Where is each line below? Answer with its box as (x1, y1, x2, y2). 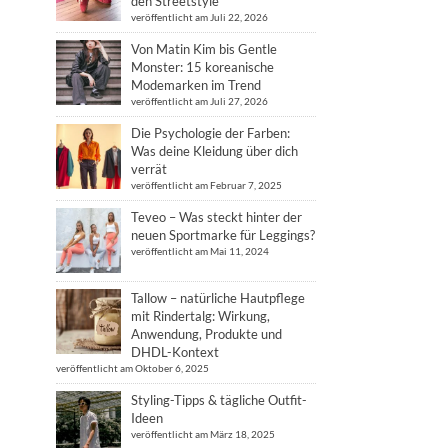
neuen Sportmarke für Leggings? (131, 227, 315, 243)
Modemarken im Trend (131, 77, 261, 93)
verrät (131, 161, 167, 177)
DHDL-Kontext (131, 344, 219, 360)
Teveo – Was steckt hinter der (131, 209, 302, 225)
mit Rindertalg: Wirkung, (131, 308, 270, 324)
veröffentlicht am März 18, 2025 (131, 428, 275, 440)
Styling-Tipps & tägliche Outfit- (131, 392, 307, 408)
